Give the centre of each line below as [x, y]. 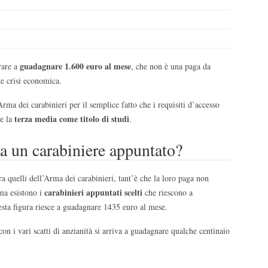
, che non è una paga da [171, 66]
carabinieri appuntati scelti [93, 192]
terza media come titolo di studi [72, 118]
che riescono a [167, 192]
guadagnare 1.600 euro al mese [74, 66]
